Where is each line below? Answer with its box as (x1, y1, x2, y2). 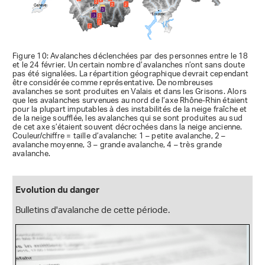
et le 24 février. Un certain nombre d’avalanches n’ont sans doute (12, 56, 245, 74)
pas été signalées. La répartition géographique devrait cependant (12, 65, 248, 83)
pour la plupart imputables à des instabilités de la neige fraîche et (12, 101, 247, 118)
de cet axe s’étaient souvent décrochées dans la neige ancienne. (12, 118, 243, 136)
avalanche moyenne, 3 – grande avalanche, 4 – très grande (12, 136, 222, 154)
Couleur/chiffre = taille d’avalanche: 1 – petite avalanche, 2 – (12, 127, 226, 145)
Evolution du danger (15, 182, 99, 200)
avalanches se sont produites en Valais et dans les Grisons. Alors (12, 83, 247, 101)
